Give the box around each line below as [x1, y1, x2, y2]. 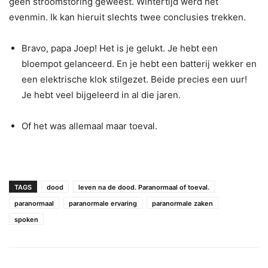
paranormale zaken [152, 199, 213, 208]
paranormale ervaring [69, 199, 137, 208]
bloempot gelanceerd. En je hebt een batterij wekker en [22, 57, 257, 69]
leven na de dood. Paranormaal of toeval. [78, 182, 209, 191]
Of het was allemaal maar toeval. [22, 120, 157, 132]
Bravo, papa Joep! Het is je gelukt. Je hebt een [22, 42, 218, 54]
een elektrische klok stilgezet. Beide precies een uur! [22, 73, 247, 85]
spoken [14, 215, 38, 224]
